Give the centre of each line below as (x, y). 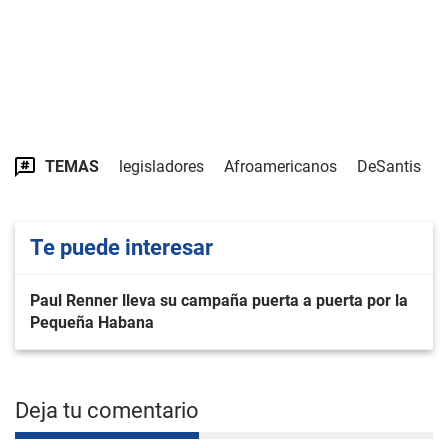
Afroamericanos (280, 166)
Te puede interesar (121, 247)
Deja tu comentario (107, 410)
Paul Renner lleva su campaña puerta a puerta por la (219, 300)
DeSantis (389, 166)
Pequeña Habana (92, 322)
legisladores (161, 166)
